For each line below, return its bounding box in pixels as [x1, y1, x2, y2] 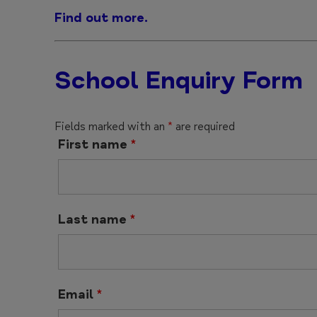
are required [173, 119, 235, 134]
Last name [58, 211, 130, 227]
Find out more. [54, 9, 148, 25]
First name [58, 136, 131, 152]
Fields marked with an [54, 119, 168, 134]
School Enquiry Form [54, 64, 303, 96]
